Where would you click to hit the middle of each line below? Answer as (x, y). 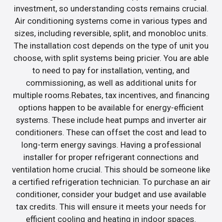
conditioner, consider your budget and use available (111, 194)
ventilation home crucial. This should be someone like (111, 169)
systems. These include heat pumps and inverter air (111, 120)
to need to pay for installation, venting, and (111, 70)
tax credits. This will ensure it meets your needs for (111, 206)
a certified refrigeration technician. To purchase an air (111, 182)
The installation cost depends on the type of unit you (111, 45)
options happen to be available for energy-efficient (111, 107)
